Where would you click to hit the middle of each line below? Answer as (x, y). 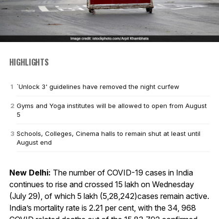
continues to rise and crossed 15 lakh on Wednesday (101, 184)
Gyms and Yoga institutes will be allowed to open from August (111, 105)
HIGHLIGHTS (29, 62)
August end (34, 142)
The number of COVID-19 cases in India (122, 172)
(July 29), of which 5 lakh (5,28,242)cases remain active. (109, 196)
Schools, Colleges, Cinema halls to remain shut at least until (108, 133)
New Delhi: (30, 172)
